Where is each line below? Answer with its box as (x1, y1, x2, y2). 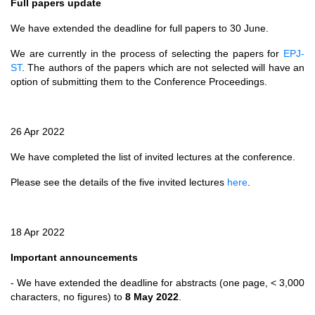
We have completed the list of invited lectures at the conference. (11, 151, 295, 163)
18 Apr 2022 (11, 226, 65, 238)
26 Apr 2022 (11, 126, 65, 138)
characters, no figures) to (11, 291, 125, 303)
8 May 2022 (125, 291, 179, 303)
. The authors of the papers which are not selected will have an (22, 62, 304, 74)
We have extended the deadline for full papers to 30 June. (11, 22, 269, 34)
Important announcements (11, 252, 138, 264)
